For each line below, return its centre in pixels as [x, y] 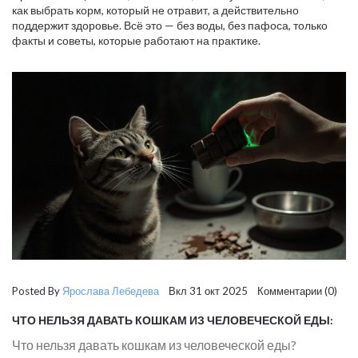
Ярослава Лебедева [111, 291]
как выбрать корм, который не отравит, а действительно [155, 10]
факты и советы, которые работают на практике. [136, 40]
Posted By [37, 291]
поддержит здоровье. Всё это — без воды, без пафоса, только [170, 25]
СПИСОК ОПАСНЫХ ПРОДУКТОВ [103, 332]
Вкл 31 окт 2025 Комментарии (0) [248, 291]
